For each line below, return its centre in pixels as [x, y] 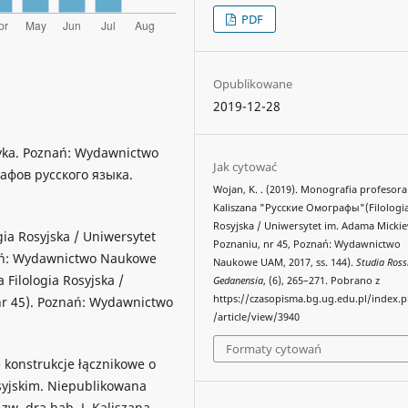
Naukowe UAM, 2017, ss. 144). [285, 262]
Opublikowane [253, 83]
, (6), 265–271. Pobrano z [322, 280]
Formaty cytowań [274, 349]
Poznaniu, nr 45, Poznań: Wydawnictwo [307, 244]
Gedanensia [239, 280]
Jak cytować [245, 166]
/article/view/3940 [257, 316]
